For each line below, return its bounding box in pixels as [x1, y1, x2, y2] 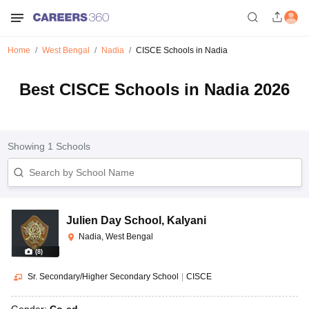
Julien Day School [66, 215, 161, 226]
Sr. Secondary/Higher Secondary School [28, 272, 179, 281]
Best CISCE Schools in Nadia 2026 [19, 80, 290, 99]
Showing [7, 141, 48, 152]
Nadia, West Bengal [79, 232, 153, 241]
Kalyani [167, 215, 206, 226]
